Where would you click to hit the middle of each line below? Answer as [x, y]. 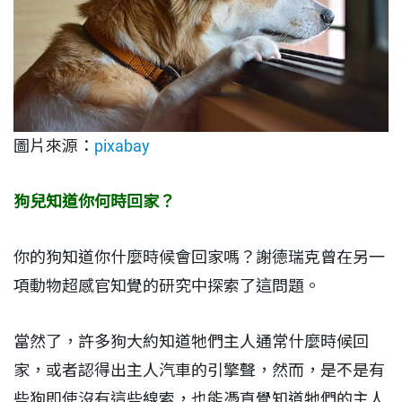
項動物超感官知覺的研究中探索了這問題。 [167, 286]
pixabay [122, 146]
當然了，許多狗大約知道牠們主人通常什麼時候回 [191, 342]
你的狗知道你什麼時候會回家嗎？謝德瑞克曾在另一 [199, 258]
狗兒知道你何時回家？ [94, 202]
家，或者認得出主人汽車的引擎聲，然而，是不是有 [199, 371]
